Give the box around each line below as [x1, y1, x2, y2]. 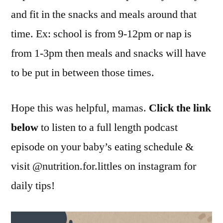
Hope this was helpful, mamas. [11, 101, 146, 115]
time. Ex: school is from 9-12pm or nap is [11, 27, 192, 41]
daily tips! [11, 179, 55, 193]
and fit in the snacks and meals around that [11, 7, 197, 21]
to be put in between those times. [11, 66, 154, 80]
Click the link [146, 101, 211, 115]
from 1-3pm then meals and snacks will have [11, 46, 206, 60]
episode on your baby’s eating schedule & [11, 140, 194, 154]
